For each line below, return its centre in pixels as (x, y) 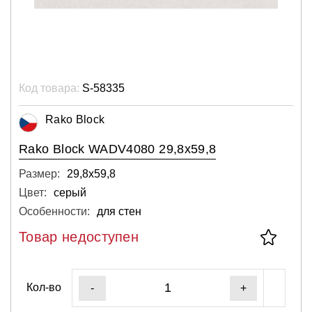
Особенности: (54, 211)
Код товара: (49, 88)
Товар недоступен (79, 236)
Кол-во (44, 287)
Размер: (39, 173)
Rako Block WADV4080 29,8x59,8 (118, 149)
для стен (119, 211)
